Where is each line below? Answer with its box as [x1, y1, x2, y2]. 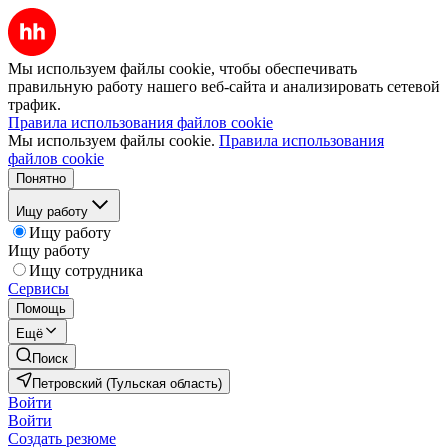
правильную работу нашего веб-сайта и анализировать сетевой [8, 78, 440, 95]
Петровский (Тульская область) [32, 376, 222, 391]
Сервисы [8, 280, 69, 297]
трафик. [8, 96, 61, 113]
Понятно [16, 171, 66, 186]
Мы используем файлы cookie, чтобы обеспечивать [8, 60, 357, 77]
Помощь [16, 301, 66, 316]
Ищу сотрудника [29, 262, 143, 279]
